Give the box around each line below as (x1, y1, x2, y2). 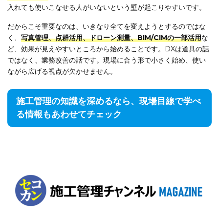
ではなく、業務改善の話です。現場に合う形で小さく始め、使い (7, 56, 206, 65)
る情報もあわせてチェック (16, 109, 122, 120)
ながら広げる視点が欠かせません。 (7, 67, 117, 76)
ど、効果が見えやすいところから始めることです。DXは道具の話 (7, 44, 209, 54)
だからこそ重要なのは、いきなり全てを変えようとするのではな (7, 22, 206, 31)
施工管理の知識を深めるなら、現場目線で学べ (16, 96, 201, 107)
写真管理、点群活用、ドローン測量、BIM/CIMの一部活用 (21, 33, 201, 43)
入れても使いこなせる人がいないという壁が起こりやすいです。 (7, 3, 206, 12)
